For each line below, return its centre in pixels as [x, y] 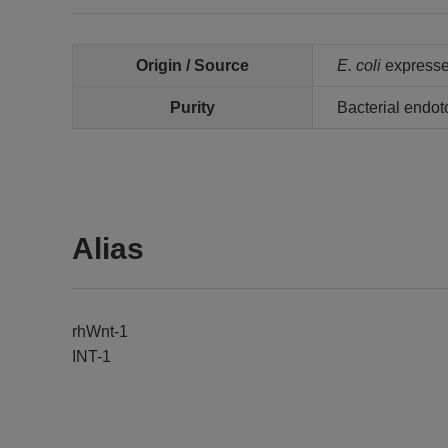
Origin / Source [192, 65]
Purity [192, 107]
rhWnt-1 [100, 331]
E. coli [359, 65]
